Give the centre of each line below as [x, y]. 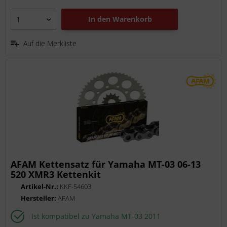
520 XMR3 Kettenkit [56, 174]
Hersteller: [40, 198]
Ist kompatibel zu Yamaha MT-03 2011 [96, 216]
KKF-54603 [76, 186]
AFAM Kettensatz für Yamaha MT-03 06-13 [106, 164]
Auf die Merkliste [50, 44]
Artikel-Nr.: [41, 186]
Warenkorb [133, 19]
